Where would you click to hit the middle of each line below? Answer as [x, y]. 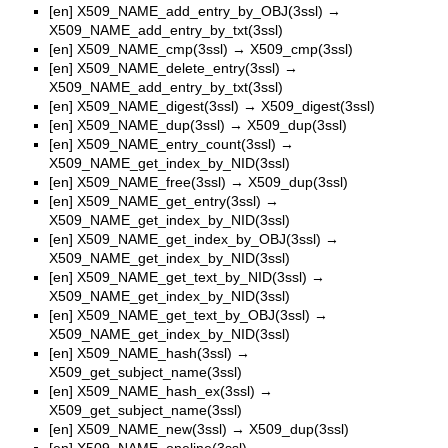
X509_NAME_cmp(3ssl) [152, 48]
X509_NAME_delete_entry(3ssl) [178, 67]
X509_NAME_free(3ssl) [151, 181]
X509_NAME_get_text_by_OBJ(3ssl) [193, 314]
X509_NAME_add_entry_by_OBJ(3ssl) [200, 10]
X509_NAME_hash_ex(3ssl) [166, 390]
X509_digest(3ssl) [318, 105]
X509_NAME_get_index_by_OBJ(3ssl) [199, 238]
